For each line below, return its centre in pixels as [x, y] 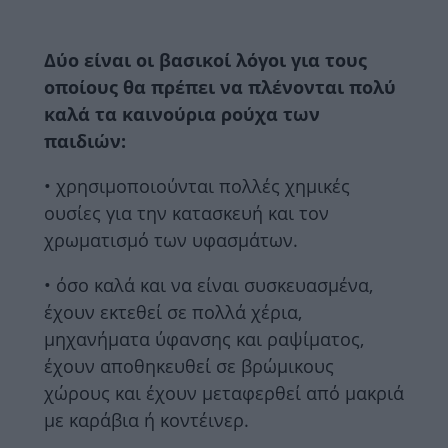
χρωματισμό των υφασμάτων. [171, 239]
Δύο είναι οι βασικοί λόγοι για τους [205, 59]
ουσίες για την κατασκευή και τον [186, 212]
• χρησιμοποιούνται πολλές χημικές [197, 185]
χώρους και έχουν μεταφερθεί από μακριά [224, 392]
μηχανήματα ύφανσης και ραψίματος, [204, 338]
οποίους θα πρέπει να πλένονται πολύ [220, 86]
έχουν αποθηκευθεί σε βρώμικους [189, 365]
